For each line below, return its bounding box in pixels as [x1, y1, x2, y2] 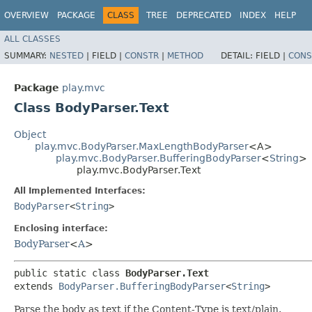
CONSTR [125, 50, 159, 61]
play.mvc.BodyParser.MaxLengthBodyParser [35, 140, 249, 152]
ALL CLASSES [4, 33, 61, 44]
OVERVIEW [4, 10, 49, 20]
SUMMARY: [4, 50, 49, 61]
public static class [14, 267, 125, 279]
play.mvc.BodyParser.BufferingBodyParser [56, 152, 261, 164]
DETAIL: [221, 50, 256, 61]
